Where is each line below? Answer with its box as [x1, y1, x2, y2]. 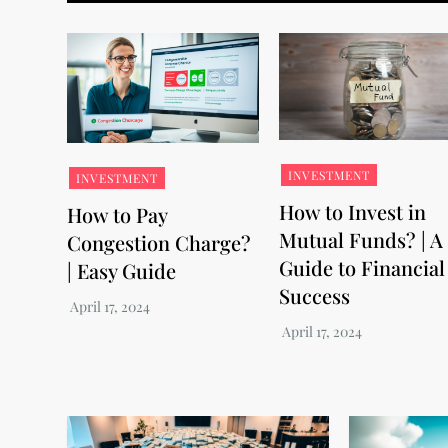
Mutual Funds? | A [278, 225, 443, 253]
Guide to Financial [278, 253, 445, 281]
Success [278, 281, 350, 309]
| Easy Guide [67, 256, 177, 284]
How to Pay [67, 200, 168, 228]
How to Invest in [278, 197, 426, 225]
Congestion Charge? [67, 228, 252, 256]
